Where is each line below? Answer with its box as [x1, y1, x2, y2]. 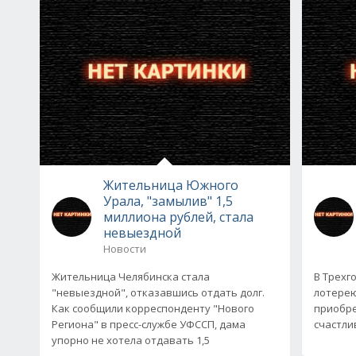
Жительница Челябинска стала [52, 269, 210, 284]
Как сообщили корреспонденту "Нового [52, 300, 254, 315]
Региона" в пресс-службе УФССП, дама [52, 316, 246, 331]
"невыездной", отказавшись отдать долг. [52, 284, 265, 300]
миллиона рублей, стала [103, 207, 253, 226]
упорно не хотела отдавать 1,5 [52, 332, 210, 347]
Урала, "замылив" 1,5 [103, 192, 233, 210]
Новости [103, 241, 146, 256]
